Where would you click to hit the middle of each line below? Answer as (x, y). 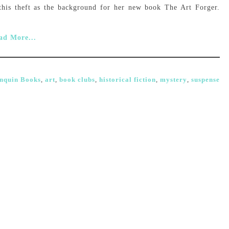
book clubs (77, 79)
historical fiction (128, 79)
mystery (174, 79)
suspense (205, 79)
